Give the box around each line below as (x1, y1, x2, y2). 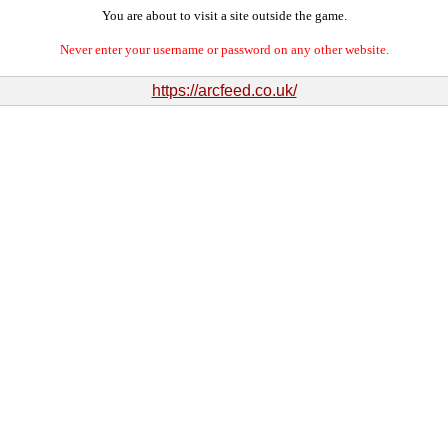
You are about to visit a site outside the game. (101, 8, 347, 23)
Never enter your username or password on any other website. (59, 42, 389, 57)
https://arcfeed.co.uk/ (151, 82, 297, 99)
